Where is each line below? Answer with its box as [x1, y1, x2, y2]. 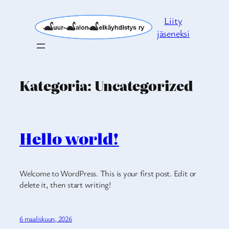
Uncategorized [94, 76, 193, 96]
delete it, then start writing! [19, 178, 111, 190]
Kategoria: [19, 76, 95, 96]
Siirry [4, 4, 25, 16]
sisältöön [4, 16, 37, 29]
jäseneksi [156, 27, 190, 39]
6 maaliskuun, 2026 [19, 214, 72, 224]
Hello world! [19, 127, 119, 149]
